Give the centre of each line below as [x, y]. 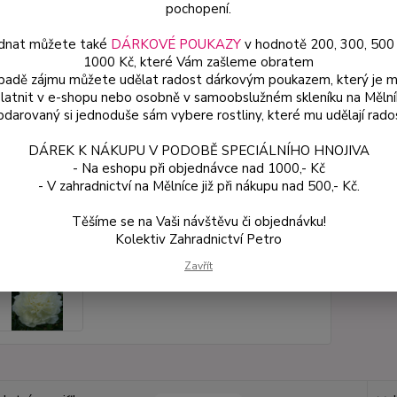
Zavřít [198, 265]
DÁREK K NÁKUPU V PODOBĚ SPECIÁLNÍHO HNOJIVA [198, 150]
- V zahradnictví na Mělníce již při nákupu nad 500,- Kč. [198, 186]
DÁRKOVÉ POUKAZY [175, 44]
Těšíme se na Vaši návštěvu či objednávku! [198, 221]
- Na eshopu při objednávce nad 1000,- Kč [198, 168]
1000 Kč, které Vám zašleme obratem [198, 62]
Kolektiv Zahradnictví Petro [198, 239]
